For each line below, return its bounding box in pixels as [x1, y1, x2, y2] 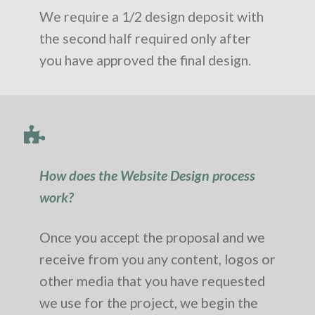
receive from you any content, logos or [39, 250, 276, 267]
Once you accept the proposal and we [39, 229, 265, 245]
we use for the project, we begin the [39, 294, 258, 311]
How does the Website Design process [39, 167, 255, 184]
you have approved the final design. [39, 52, 251, 69]
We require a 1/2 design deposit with [39, 8, 264, 25]
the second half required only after [39, 30, 251, 47]
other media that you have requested [39, 272, 265, 289]
